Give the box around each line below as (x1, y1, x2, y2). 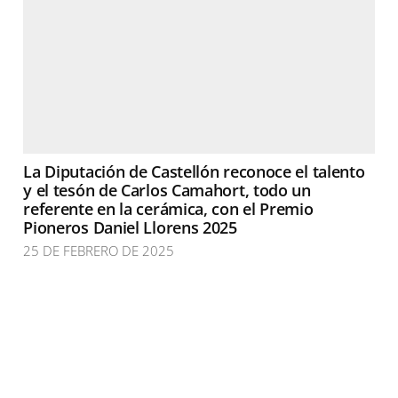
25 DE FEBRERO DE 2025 (23, 242, 175, 259)
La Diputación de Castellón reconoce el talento (23, 161, 365, 182)
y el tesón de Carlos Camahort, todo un (23, 179, 311, 201)
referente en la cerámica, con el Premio (23, 198, 314, 219)
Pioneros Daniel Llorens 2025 (23, 217, 237, 238)
